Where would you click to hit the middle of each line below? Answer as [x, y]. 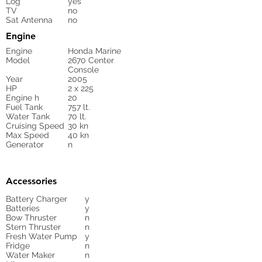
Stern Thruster [33, 227]
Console [83, 70]
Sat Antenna [29, 20]
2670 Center [91, 60]
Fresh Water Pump [42, 236]
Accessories [31, 181]
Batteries [23, 208]
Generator [25, 144]
